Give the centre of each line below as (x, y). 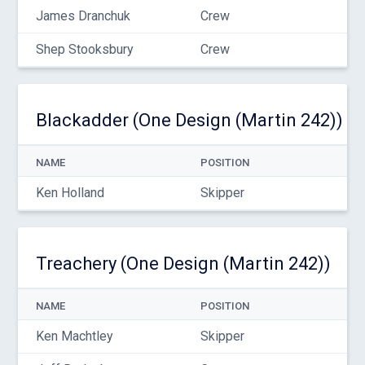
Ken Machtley (74, 336)
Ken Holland (70, 193)
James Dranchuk (83, 16)
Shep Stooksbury (84, 49)
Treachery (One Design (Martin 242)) (183, 264)
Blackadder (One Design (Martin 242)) (189, 120)
